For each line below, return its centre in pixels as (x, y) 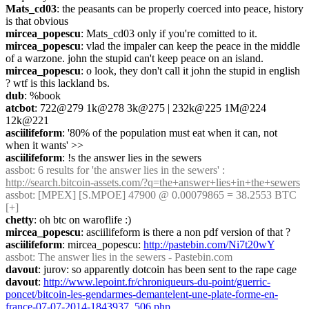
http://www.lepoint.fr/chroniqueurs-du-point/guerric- (157, 282)
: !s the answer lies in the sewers (132, 158)
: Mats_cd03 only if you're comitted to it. (169, 33)
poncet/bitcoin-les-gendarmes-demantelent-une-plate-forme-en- (142, 294)
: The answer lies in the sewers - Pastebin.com (132, 257)
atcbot (20, 108)
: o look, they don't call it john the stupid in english (190, 71)
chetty (20, 220)
